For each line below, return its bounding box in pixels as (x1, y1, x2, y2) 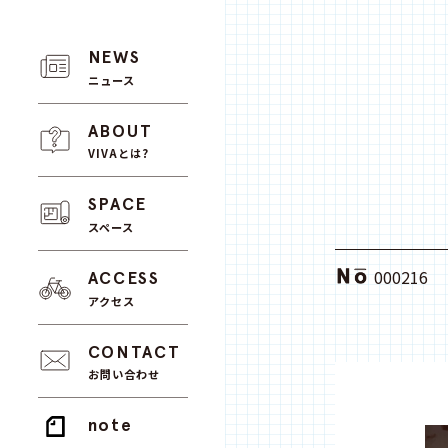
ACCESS (87, 268, 160, 289)
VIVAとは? (87, 145, 150, 162)
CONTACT (87, 341, 181, 362)
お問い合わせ (87, 366, 161, 383)
